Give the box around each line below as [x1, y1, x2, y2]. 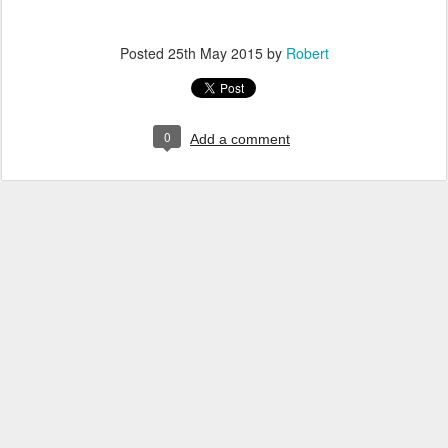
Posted [119, 43, 168, 64]
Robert [285, 43, 329, 64]
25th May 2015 [167, 43, 263, 64]
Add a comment [190, 131, 290, 148]
